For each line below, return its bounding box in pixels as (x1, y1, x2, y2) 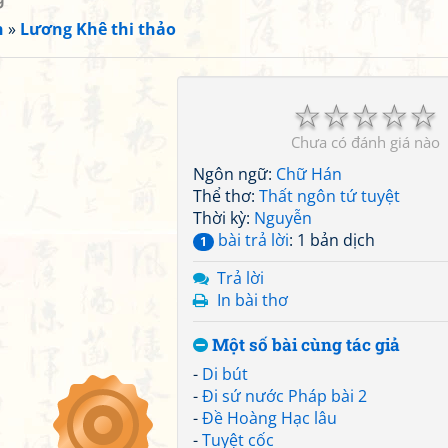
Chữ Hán (276, 163, 342, 185)
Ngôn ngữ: (193, 163, 276, 185)
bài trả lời (214, 229, 289, 251)
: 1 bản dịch (289, 229, 375, 251)
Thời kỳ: (193, 207, 254, 229)
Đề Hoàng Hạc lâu (202, 407, 337, 429)
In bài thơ (217, 289, 288, 311)
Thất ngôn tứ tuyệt (259, 185, 400, 207)
